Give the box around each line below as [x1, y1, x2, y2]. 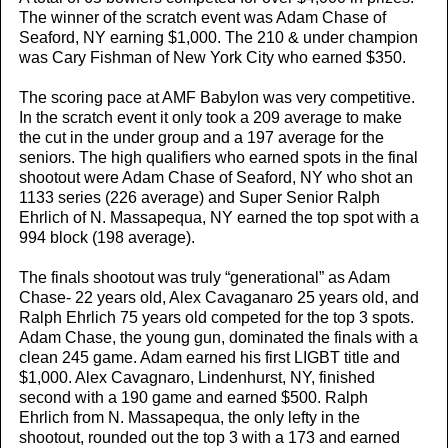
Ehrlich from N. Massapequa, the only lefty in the [19, 408, 360, 426]
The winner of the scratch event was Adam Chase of [19, 8, 386, 26]
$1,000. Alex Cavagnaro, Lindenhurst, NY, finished [19, 368, 375, 386]
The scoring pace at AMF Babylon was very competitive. [19, 88, 415, 106]
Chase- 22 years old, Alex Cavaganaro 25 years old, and [19, 288, 419, 306]
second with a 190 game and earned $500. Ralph [19, 388, 368, 406]
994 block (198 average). [19, 228, 195, 246]
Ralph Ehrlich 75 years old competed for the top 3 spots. [19, 308, 414, 326]
